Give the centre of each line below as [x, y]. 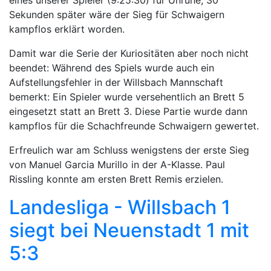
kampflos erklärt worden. [67, 29]
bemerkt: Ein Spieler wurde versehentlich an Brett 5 [127, 96]
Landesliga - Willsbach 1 [120, 207]
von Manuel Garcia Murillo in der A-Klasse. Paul [117, 164]
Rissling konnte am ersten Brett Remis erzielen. [116, 179]
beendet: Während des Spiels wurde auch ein [112, 67]
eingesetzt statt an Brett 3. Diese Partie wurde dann [128, 111]
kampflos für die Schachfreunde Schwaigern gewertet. [134, 126]
